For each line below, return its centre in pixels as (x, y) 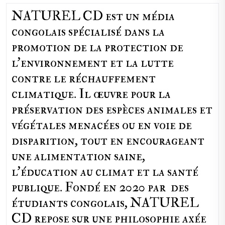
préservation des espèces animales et (112, 109)
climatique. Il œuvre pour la (91, 94)
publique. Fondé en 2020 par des (100, 187)
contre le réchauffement (84, 78)
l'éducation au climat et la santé (105, 172)
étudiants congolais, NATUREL (105, 203)
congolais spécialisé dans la (88, 32)
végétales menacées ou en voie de (102, 125)
